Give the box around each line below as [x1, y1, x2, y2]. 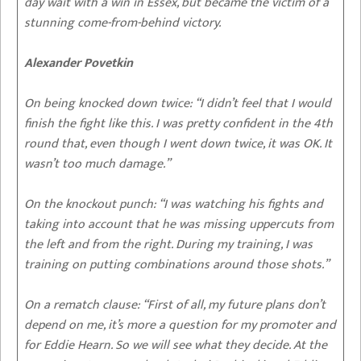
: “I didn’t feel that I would [189, 92, 331, 114]
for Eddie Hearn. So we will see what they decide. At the [24, 334, 327, 356]
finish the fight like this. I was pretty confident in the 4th [24, 112, 333, 135]
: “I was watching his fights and [153, 193, 323, 215]
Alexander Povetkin [24, 52, 133, 74]
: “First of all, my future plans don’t [137, 293, 326, 316]
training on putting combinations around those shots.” [24, 253, 332, 276]
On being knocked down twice [24, 92, 189, 114]
